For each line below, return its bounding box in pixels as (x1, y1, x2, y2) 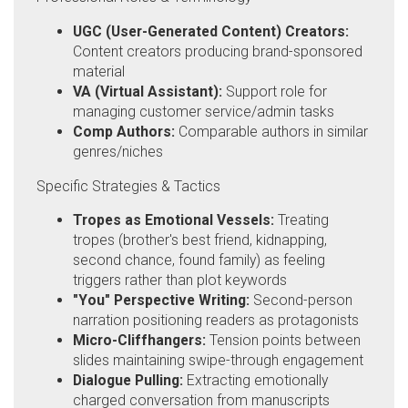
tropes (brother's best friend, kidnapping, (73, 231, 327, 250)
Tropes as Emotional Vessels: (73, 211, 274, 229)
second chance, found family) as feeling (73, 251, 325, 270)
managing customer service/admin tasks (73, 102, 334, 120)
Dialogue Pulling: (73, 372, 183, 390)
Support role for (222, 82, 327, 100)
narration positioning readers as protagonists (73, 311, 359, 330)
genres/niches (73, 142, 163, 160)
